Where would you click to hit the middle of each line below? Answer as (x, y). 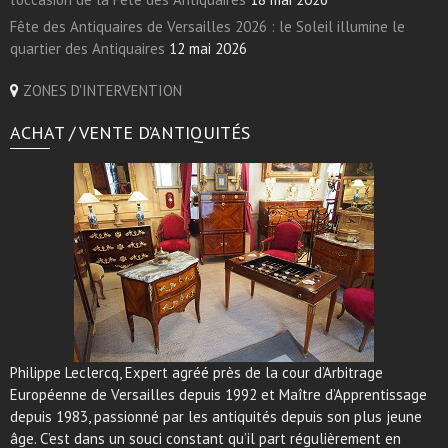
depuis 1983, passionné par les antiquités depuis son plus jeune (216, 417)
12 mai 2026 (208, 49)
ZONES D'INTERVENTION (102, 91)
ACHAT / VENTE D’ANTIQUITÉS (130, 133)
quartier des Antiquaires (87, 49)
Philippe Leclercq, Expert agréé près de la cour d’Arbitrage (196, 373)
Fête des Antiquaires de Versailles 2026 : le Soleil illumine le (207, 27)
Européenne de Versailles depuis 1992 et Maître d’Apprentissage (218, 395)
